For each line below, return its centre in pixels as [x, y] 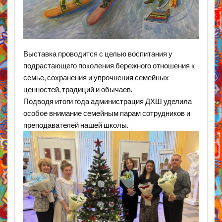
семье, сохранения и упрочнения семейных [96, 78]
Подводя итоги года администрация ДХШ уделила [107, 101]
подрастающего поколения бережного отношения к [109, 66]
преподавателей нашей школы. [76, 125]
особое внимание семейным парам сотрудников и [107, 113]
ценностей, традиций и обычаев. [78, 89]
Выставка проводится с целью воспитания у [98, 54]
